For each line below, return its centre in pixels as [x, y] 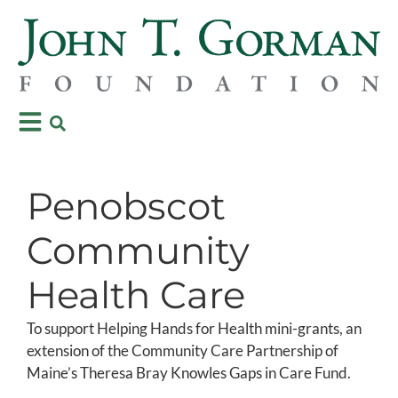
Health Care [136, 295]
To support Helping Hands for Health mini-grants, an [194, 328]
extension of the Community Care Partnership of [183, 350]
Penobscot [126, 206]
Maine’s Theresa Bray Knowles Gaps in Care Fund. [189, 372]
